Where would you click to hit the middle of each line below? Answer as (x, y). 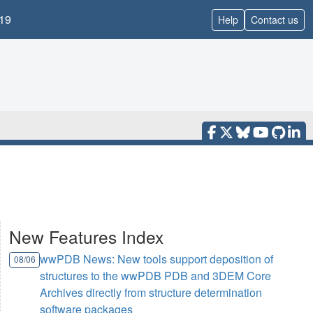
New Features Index (86, 237)
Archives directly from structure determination (151, 293)
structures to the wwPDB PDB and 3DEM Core (156, 276)
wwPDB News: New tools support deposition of (157, 259)
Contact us (275, 19)
